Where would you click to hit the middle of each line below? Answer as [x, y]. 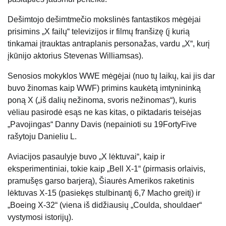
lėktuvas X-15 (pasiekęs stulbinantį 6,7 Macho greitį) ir [104, 193]
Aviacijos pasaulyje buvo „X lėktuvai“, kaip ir [86, 157]
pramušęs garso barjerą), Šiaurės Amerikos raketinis [101, 181]
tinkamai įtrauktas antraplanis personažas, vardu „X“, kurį [109, 44]
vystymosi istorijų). [40, 217]
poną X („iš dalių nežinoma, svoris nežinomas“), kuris [102, 100]
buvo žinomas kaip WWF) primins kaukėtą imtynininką [104, 88]
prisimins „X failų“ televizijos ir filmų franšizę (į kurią [99, 32]
